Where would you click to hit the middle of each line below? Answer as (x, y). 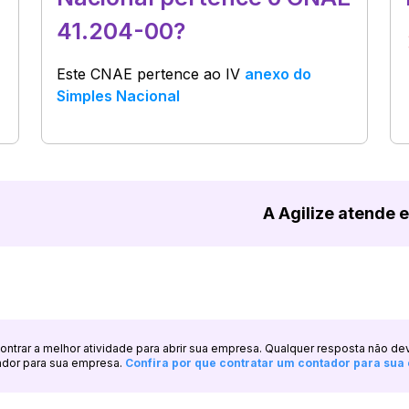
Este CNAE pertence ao (142, 74)
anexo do (278, 74)
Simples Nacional (119, 96)
